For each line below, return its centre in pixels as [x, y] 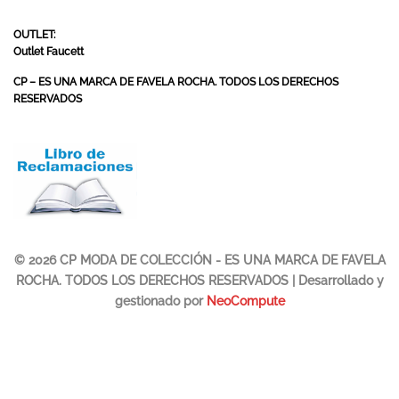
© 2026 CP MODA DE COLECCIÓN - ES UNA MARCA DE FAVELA [199, 259]
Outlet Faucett [49, 51]
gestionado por [160, 300]
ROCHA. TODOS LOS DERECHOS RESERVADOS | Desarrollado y [199, 280]
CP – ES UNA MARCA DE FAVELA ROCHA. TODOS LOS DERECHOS [176, 82]
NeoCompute [245, 300]
